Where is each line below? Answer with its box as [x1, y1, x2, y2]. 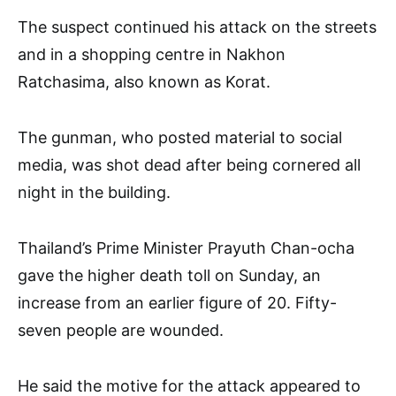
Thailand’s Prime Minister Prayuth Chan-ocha [18, 239, 354, 257]
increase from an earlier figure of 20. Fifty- [18, 293, 337, 312]
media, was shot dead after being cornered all [18, 156, 361, 174]
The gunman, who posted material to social [18, 128, 342, 147]
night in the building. [18, 183, 171, 202]
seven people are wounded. [18, 321, 224, 339]
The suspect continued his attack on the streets [18, 18, 377, 36]
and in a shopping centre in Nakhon [18, 45, 286, 64]
